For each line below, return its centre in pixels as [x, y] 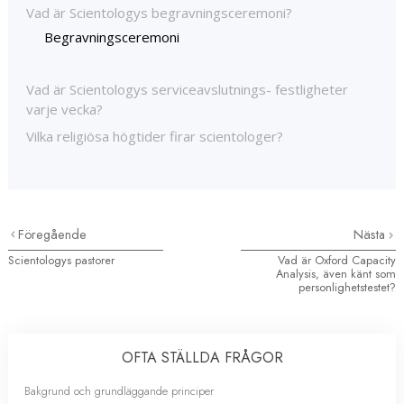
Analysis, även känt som [336, 273]
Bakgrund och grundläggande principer [119, 390]
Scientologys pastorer [61, 260]
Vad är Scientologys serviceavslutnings [146, 89]
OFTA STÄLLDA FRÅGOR [202, 357]
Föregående [53, 234]
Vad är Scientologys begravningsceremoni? [159, 12]
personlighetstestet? [347, 287]
